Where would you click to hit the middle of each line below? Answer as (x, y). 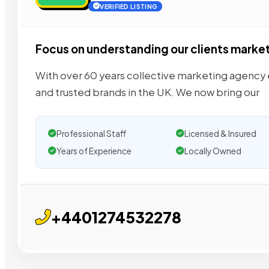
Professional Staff (91, 133)
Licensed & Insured (220, 133)
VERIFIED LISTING (129, 7)
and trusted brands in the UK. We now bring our (147, 92)
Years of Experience (94, 151)
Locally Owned (213, 151)
